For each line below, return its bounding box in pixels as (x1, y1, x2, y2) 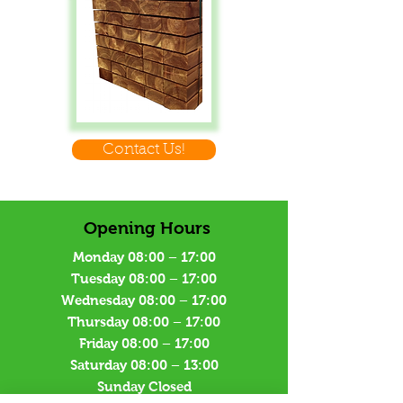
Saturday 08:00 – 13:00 (69, 357, 219, 372)
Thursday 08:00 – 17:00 (67, 314, 220, 329)
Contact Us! (103, 142, 185, 157)
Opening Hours (84, 219, 210, 237)
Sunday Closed (96, 379, 192, 394)
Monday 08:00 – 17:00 (72, 249, 216, 264)
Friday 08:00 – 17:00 (78, 336, 210, 351)
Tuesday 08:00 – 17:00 (71, 271, 217, 286)
